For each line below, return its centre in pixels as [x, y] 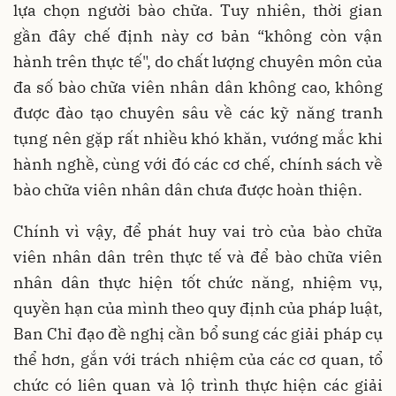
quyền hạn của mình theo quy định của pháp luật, [198, 308]
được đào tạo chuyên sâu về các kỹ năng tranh [198, 112]
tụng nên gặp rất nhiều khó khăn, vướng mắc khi [198, 138]
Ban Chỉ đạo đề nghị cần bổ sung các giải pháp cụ [198, 333]
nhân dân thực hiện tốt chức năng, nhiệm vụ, [198, 282]
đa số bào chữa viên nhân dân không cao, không [198, 87]
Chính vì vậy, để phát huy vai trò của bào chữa [198, 231]
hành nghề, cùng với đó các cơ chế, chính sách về [198, 164]
